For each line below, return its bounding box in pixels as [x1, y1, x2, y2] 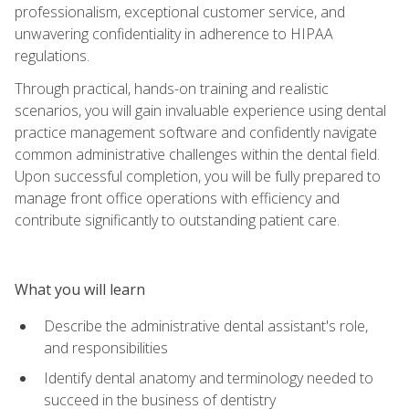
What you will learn [15, 278, 145, 299]
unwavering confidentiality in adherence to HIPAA [15, 23, 333, 44]
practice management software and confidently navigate [15, 121, 377, 142]
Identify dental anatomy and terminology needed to [44, 367, 373, 388]
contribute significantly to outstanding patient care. [15, 209, 340, 230]
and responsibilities [44, 337, 168, 358]
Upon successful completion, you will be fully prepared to [15, 165, 381, 186]
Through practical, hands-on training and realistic [15, 78, 329, 99]
